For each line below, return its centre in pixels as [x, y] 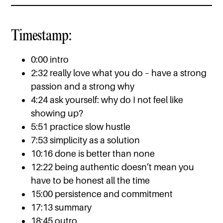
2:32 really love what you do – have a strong [119, 73]
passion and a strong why [83, 87]
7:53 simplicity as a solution [86, 140]
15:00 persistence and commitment [102, 194]
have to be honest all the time [91, 181]
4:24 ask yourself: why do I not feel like [107, 100]
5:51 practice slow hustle [81, 127]
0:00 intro [50, 60]
